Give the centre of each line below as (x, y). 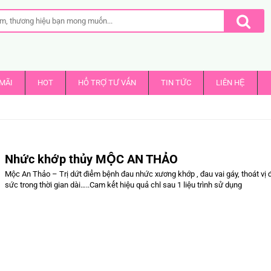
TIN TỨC (176, 82)
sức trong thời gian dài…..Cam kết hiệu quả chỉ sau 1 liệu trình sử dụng (124, 184)
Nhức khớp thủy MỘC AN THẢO (92, 159)
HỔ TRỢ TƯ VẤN (107, 82)
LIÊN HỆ (231, 82)
